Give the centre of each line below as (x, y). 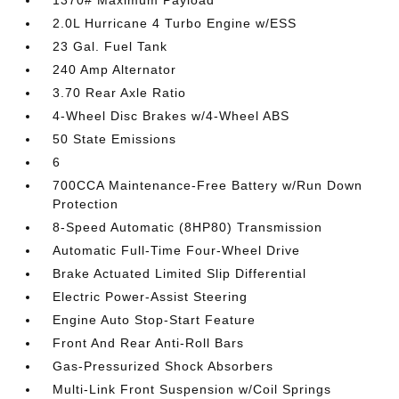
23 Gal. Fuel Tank (110, 46)
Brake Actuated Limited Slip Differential (180, 273)
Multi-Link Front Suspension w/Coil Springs (192, 389)
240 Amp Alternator (115, 69)
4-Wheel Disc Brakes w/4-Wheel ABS (171, 116)
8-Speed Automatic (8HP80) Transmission (188, 227)
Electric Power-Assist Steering (151, 297)
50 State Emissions (115, 139)
